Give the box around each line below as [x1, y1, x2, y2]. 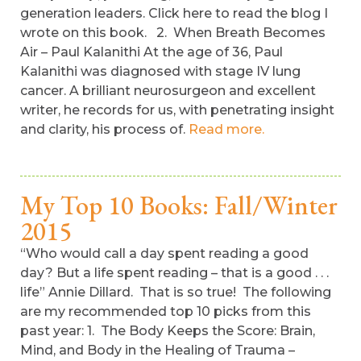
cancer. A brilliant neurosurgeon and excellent [20, 83, 316, 98]
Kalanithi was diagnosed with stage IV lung [20, 64, 301, 79]
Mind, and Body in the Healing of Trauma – [20, 342, 295, 358]
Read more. [189, 122, 264, 137]
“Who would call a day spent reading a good [20, 246, 309, 261]
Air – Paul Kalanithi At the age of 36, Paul [20, 44, 283, 60]
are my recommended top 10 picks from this [20, 304, 311, 319]
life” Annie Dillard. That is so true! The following [20, 284, 331, 300]
